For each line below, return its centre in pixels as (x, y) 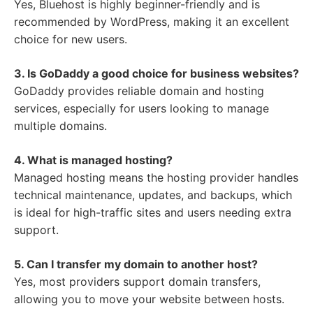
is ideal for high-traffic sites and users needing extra (153, 213)
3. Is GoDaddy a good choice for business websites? (156, 74)
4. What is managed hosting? (93, 160)
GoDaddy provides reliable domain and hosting (139, 91)
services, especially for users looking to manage (141, 109)
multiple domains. (60, 126)
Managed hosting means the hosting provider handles (156, 178)
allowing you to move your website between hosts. (149, 299)
